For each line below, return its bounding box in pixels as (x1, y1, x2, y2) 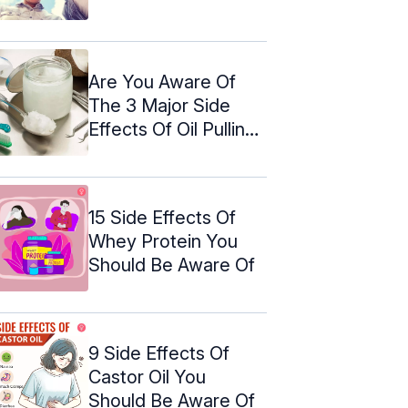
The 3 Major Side (88, 94, 230, 117)
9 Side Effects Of (88, 342, 229, 364)
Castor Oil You (88, 365, 206, 388)
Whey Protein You (88, 229, 238, 252)
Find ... (88, 141, 142, 164)
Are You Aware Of (88, 70, 236, 93)
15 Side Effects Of (88, 206, 236, 229)
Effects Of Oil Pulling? (88, 117, 266, 140)
